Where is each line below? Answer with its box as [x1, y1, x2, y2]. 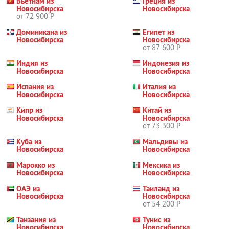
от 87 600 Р [143, 42, 181, 52]
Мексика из [143, 160, 180, 170]
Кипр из [16, 105, 42, 115]
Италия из [143, 82, 176, 91]
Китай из [143, 105, 172, 115]
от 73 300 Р [143, 121, 181, 130]
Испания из [16, 82, 54, 91]
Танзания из [16, 215, 56, 224]
